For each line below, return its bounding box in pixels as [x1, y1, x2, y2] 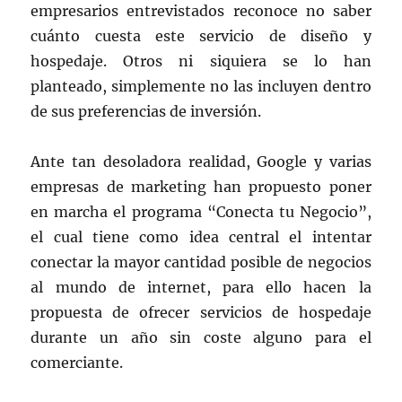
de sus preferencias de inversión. [31, 102, 262, 121]
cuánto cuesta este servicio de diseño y [31, 27, 371, 46]
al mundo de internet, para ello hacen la [31, 278, 371, 297]
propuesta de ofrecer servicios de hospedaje [31, 303, 371, 322]
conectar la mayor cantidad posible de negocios [31, 253, 371, 272]
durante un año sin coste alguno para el [31, 328, 371, 347]
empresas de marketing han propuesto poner [31, 178, 371, 197]
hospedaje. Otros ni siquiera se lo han [31, 52, 371, 71]
